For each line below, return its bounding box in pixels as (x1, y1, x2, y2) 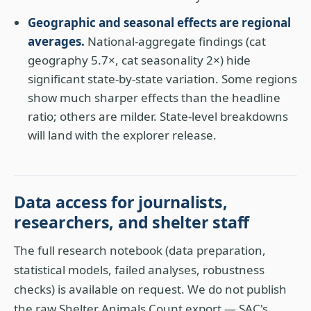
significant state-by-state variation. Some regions (28, 71, 297, 87)
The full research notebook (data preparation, (14, 242, 266, 258)
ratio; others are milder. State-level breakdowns (28, 108, 288, 124)
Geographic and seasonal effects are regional (28, 15, 291, 31)
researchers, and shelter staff (14, 211, 250, 233)
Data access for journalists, (14, 191, 228, 213)
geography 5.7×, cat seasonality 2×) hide (28, 52, 251, 68)
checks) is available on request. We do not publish (14, 281, 287, 297)
